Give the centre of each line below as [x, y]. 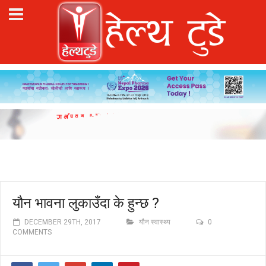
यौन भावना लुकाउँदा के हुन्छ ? [86, 202]
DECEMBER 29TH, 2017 [63, 222]
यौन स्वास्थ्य [155, 222]
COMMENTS [32, 232]
